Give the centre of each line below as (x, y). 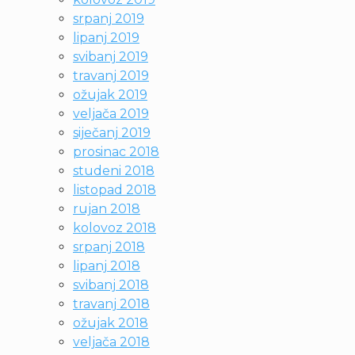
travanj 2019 (111, 76)
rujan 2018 (107, 209)
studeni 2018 (114, 171)
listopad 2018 (115, 190)
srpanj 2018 (109, 247)
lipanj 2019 (106, 38)
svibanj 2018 (111, 285)
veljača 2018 (111, 342)
